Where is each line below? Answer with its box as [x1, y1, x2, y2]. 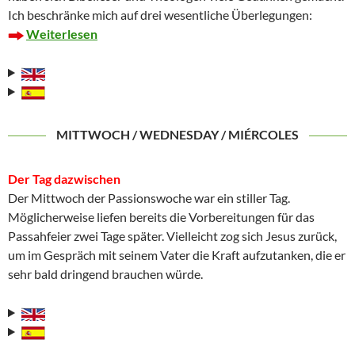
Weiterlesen [26, 26, 97, 42]
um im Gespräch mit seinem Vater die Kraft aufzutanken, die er [8, 247, 345, 263]
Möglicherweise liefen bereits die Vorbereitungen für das [8, 209, 315, 225]
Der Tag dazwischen [8, 171, 120, 187]
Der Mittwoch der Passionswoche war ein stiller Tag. [8, 190, 290, 206]
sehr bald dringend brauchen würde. [8, 266, 203, 282]
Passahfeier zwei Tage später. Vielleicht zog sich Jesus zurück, [8, 228, 337, 244]
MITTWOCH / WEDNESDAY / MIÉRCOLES [56, 127, 299, 143]
